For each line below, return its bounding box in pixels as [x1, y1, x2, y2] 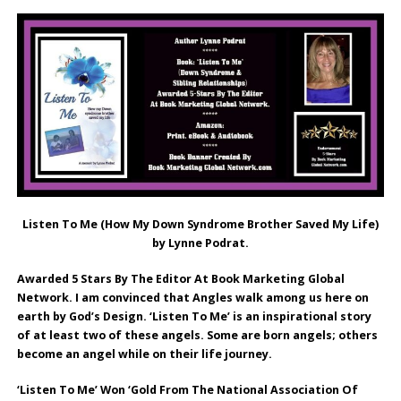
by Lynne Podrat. [152, 235, 249, 251]
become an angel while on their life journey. [16, 346, 272, 362]
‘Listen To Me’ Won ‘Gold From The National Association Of [16, 381, 358, 397]
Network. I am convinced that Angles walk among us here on [16, 289, 369, 305]
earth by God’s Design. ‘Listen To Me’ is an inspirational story [16, 308, 371, 324]
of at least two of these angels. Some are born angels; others [16, 327, 378, 343]
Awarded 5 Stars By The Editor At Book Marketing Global [16, 270, 345, 286]
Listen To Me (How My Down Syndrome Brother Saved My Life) [22, 216, 379, 232]
